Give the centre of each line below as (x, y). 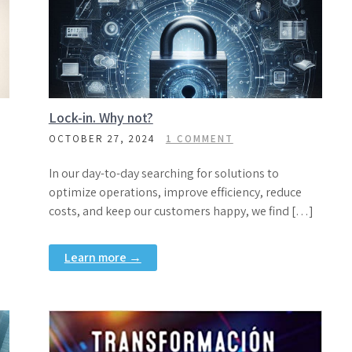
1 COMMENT (199, 139)
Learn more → (103, 257)
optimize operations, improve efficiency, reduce (175, 192)
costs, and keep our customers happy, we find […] (181, 211)
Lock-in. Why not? (101, 117)
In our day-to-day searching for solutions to (163, 173)
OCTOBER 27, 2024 (102, 139)
